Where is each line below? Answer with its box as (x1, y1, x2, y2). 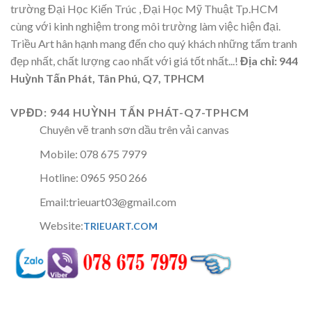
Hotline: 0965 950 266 (39, 171, 147, 185)
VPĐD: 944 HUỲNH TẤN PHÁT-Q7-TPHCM (10, 106, 249, 119)
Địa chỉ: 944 (240, 54, 298, 68)
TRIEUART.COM (83, 220, 158, 233)
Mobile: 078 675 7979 (39, 146, 146, 160)
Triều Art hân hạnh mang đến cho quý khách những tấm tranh (10, 37, 297, 51)
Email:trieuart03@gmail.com (39, 194, 176, 208)
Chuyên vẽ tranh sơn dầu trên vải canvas (39, 123, 229, 137)
